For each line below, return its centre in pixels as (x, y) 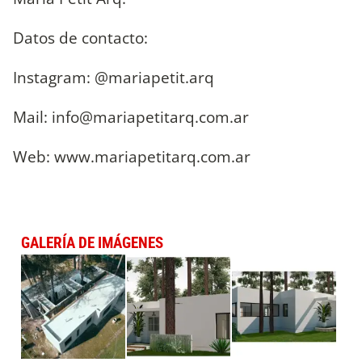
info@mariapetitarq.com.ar (150, 117)
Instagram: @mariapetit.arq (114, 78)
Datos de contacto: (80, 37)
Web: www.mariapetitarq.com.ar (132, 157)
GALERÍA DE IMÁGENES (92, 242)
